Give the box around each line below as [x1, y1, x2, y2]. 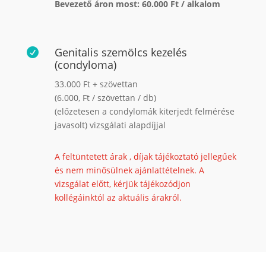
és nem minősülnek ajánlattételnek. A [54, 164, 204, 176]
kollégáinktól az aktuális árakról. [54, 191, 182, 203]
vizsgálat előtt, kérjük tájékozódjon [54, 178, 191, 189]
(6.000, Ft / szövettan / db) [54, 91, 156, 103]
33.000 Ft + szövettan [54, 78, 138, 90]
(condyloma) [54, 57, 116, 72]
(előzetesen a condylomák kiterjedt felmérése [54, 105, 235, 117]
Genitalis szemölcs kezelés [54, 45, 187, 59]
